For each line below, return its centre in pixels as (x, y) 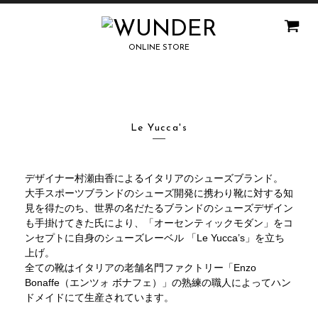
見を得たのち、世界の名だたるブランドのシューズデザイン (159, 208)
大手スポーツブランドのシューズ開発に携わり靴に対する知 (159, 193)
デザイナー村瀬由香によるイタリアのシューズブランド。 (154, 178)
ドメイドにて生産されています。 (99, 297)
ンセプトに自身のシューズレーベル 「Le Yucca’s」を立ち (155, 238)
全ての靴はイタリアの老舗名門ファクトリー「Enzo (141, 268)
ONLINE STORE (159, 48)
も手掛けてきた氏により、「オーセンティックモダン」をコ (159, 223)
